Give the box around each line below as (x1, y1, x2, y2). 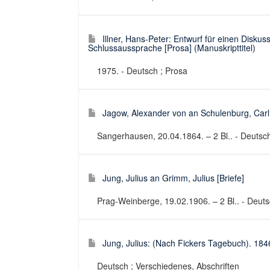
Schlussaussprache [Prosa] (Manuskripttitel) (88, 42, 256, 54)
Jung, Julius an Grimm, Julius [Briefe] (102, 172, 244, 184)
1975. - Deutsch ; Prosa (97, 64, 187, 77)
